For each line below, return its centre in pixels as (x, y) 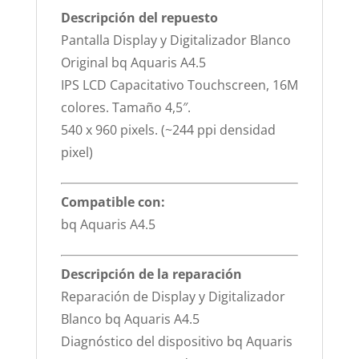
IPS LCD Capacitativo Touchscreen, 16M (179, 85)
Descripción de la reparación (151, 274)
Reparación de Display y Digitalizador (173, 296)
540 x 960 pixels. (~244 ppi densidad (168, 130)
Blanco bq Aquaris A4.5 (130, 319)
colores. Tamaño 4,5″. (125, 107)
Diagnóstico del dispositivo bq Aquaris (176, 341)
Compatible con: (113, 202)
